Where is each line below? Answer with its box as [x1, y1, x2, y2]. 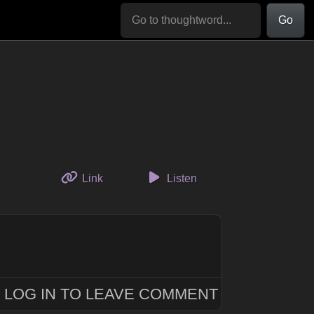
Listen [164, 172, 198, 184]
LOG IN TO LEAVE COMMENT [4, 285, 219, 303]
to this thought [102, 172, 172, 184]
